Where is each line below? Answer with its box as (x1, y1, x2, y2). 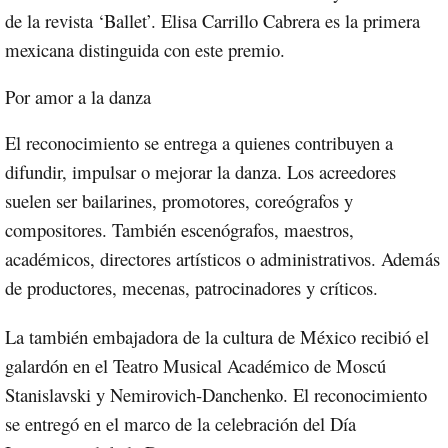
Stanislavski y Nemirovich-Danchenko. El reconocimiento (5, 382, 427, 408)
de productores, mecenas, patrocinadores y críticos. (5, 275, 378, 301)
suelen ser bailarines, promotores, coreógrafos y (5, 188, 353, 214)
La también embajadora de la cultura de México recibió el (5, 324, 429, 350)
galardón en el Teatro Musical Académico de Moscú (5, 353, 386, 379)
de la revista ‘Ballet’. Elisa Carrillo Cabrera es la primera (5, 8, 420, 34)
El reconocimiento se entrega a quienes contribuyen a (5, 130, 393, 156)
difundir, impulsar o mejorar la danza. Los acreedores (5, 159, 396, 185)
